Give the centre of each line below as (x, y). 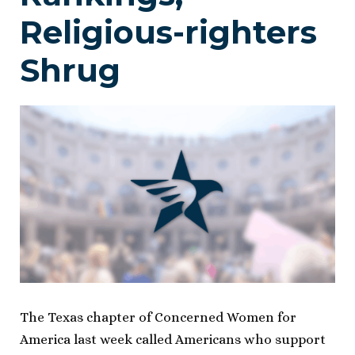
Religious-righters (168, 32)
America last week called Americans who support (173, 339)
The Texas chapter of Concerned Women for (158, 317)
